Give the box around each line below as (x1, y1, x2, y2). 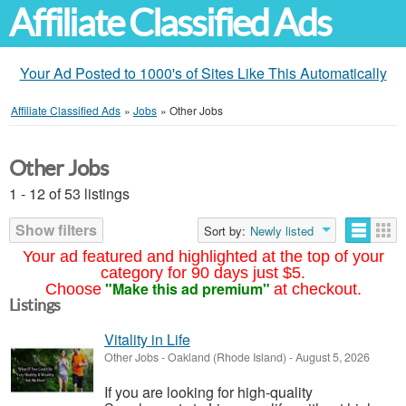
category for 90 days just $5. (101, 264, 305, 282)
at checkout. (273, 280, 362, 298)
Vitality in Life (104, 329, 190, 350)
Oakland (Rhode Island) (168, 349, 286, 365)
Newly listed (250, 222, 314, 239)
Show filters (15, 219, 97, 240)
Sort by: (204, 222, 246, 239)
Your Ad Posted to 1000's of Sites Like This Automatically (19, 63, 387, 83)
